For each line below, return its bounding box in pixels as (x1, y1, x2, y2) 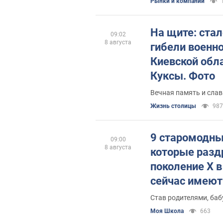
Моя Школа (150, 208, 184, 215)
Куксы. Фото (150, 70, 215, 82)
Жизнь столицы (150, 103, 196, 110)
